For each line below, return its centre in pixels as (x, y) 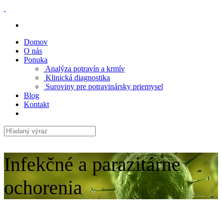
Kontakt (36, 104)
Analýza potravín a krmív (84, 69)
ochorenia (43, 188)
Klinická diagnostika (77, 78)
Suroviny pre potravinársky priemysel (103, 86)
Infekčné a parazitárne (92, 165)
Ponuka (36, 60)
